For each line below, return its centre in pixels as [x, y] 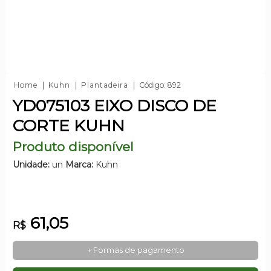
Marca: [79, 164]
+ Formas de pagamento [135, 250]
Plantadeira [104, 85]
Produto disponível [73, 146]
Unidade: [31, 164]
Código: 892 [160, 85]
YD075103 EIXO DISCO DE [114, 105]
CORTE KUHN [68, 125]
